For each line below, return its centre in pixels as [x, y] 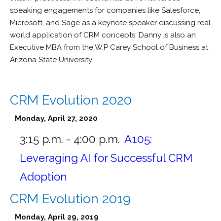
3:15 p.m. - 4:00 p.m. [70, 139]
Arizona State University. [52, 59]
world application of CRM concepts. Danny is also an [103, 35]
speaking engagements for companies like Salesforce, [105, 10]
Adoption [43, 177]
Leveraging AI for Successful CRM [106, 158]
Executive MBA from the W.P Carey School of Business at [109, 47]
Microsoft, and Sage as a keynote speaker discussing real [110, 22]
